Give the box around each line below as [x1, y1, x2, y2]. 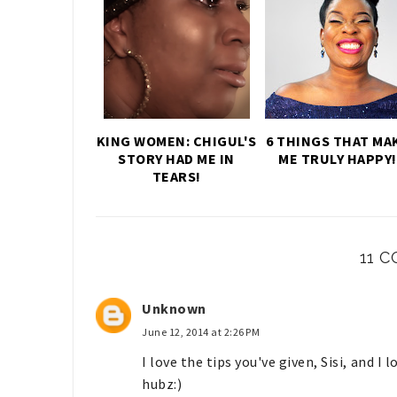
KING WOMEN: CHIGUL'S [96, 131, 257, 150]
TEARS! [152, 167, 201, 185]
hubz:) [142, 374, 182, 393]
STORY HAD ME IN [118, 149, 235, 167]
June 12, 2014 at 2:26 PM [142, 324, 260, 339]
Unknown [142, 299, 206, 317]
